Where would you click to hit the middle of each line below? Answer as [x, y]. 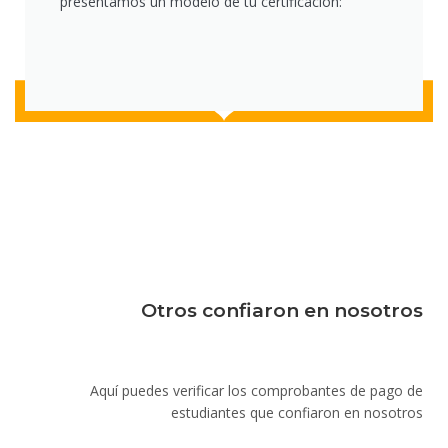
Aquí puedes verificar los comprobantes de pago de [256, 391]
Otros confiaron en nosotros [282, 311]
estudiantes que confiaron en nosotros [297, 413]
